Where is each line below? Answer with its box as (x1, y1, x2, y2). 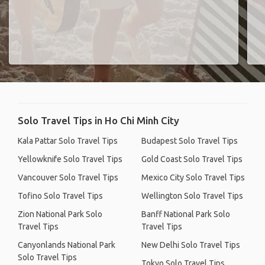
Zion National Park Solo (18, 209, 102, 219)
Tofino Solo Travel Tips (18, 191, 103, 201)
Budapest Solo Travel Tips (141, 136, 238, 146)
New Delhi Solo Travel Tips (141, 240, 240, 250)
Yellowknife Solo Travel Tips (18, 154, 122, 164)
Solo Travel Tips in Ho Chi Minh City (18, 115, 179, 126)
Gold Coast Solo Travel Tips (141, 154, 243, 164)
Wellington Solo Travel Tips (141, 191, 243, 201)
